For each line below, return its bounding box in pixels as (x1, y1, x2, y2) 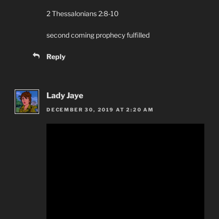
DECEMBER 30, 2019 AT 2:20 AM (46, 106, 154, 112)
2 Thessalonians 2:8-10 (46, 9, 119, 18)
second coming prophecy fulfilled (46, 31, 150, 40)
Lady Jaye (46, 91, 83, 101)
